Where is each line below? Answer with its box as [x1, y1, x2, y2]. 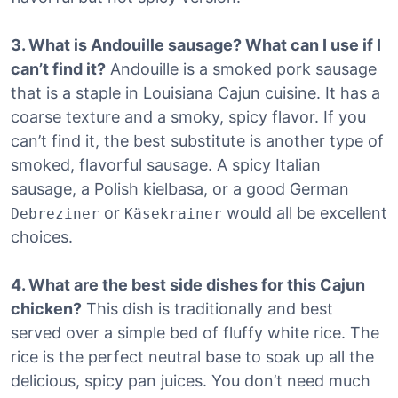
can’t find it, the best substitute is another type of [11, 131, 384, 150]
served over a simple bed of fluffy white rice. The [11, 322, 379, 342]
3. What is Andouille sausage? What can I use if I [11, 35, 381, 54]
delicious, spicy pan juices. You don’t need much [11, 370, 370, 390]
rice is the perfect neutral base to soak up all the [11, 346, 374, 366]
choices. [11, 227, 73, 246]
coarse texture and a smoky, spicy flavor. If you [11, 107, 366, 126]
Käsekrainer [124, 204, 222, 222]
